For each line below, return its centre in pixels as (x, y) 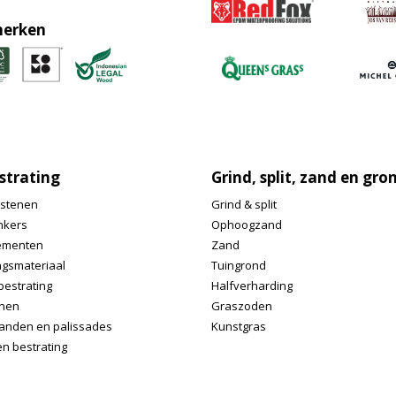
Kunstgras (239, 326)
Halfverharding (252, 286)
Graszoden (242, 306)
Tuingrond (239, 265)
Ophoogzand (247, 225)
